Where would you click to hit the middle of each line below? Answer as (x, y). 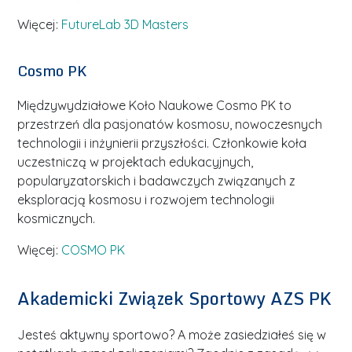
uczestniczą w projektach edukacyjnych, (136, 161)
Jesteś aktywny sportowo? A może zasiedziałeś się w (172, 334)
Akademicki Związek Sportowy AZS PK (175, 298)
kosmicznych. (57, 218)
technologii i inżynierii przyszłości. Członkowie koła (162, 143)
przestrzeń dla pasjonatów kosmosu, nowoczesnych (170, 124)
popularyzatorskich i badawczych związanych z (157, 180)
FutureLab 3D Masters (125, 24)
